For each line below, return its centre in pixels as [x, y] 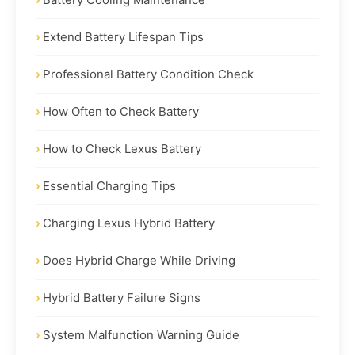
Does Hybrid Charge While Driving [139, 260]
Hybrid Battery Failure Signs [122, 297]
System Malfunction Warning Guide [141, 334]
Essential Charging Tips [109, 185]
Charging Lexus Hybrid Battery [129, 223]
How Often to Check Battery [121, 111]
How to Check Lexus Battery [122, 148]
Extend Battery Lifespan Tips [123, 36]
